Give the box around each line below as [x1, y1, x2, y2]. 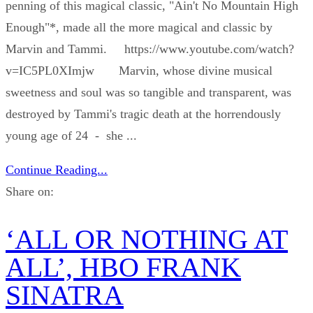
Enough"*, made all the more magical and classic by [6, 20, 272, 34]
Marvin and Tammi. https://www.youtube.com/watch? [6, 41, 294, 56]
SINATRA [6, 279, 124, 312]
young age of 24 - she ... [6, 128, 137, 143]
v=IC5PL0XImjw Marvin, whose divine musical [6, 63, 272, 78]
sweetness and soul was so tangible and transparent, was [6, 85, 291, 99]
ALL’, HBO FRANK [6, 252, 241, 284]
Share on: [6, 184, 54, 198]
